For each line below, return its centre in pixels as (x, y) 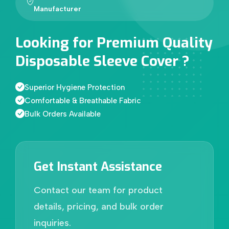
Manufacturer (58, 9)
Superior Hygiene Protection (75, 87)
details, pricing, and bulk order (99, 206)
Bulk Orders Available (63, 114)
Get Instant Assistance (98, 166)
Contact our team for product (98, 190)
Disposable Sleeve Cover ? (102, 61)
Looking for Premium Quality (114, 42)
